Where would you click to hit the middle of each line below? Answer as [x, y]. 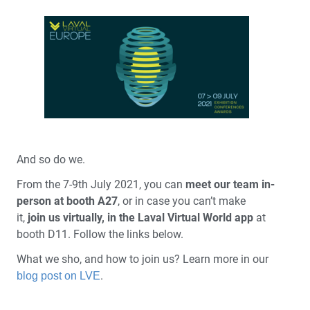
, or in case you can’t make [182, 201]
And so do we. [51, 159]
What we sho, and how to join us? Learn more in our [143, 259]
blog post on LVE [58, 276]
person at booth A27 [67, 201]
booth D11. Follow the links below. [100, 234]
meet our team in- [230, 184]
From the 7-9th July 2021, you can [101, 184]
